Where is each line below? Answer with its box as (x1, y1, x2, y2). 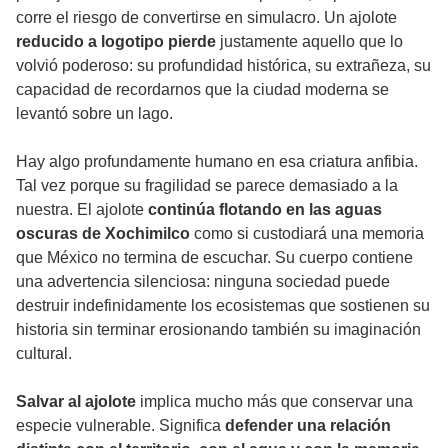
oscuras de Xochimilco (16, 225, 194, 243)
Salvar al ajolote (16, 393, 136, 411)
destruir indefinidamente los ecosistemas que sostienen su (16, 297, 430, 315)
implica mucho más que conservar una (136, 393, 413, 411)
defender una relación (225, 417, 391, 435)
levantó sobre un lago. (16, 105, 173, 123)
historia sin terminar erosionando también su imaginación (16, 321, 421, 339)
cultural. (16, 345, 72, 363)
